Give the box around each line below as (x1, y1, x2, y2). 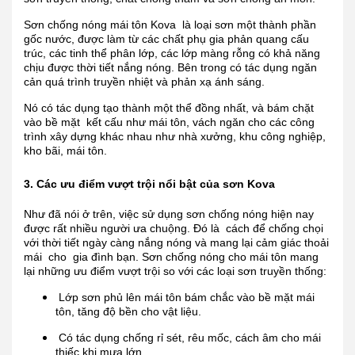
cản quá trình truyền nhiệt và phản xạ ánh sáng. (24, 75, 265, 89)
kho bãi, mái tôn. (24, 144, 107, 158)
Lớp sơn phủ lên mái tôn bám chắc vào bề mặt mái (55, 291, 315, 304)
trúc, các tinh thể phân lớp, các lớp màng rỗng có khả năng (24, 47, 320, 60)
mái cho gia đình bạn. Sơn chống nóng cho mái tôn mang (24, 250, 319, 264)
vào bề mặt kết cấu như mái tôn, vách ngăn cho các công (24, 116, 315, 129)
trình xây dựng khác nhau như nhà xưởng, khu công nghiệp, (24, 130, 326, 143)
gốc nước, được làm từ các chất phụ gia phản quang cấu (24, 32, 309, 46)
